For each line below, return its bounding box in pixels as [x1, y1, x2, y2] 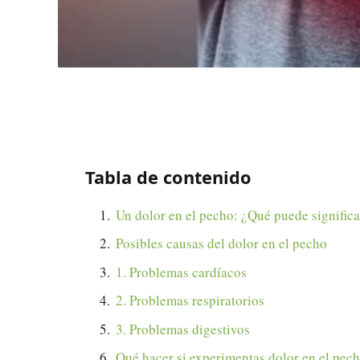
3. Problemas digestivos [116, 319, 250, 338]
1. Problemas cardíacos [116, 262, 247, 281]
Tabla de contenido [85, 166, 252, 190]
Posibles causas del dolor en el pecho [116, 234, 327, 253]
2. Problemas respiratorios [116, 291, 264, 310]
